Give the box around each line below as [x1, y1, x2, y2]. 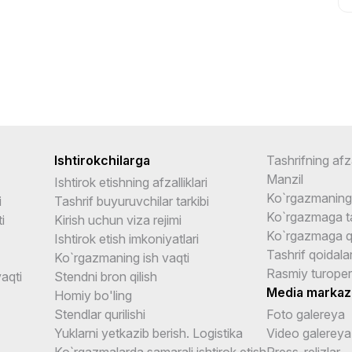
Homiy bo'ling [54, 287, 132, 303]
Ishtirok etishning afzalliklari [54, 174, 207, 190]
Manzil [266, 170, 303, 187]
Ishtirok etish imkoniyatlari [54, 230, 199, 247]
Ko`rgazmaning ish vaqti [54, 249, 189, 266]
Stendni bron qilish [54, 268, 157, 284]
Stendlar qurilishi [54, 306, 145, 322]
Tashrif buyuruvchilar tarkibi [54, 192, 209, 209]
